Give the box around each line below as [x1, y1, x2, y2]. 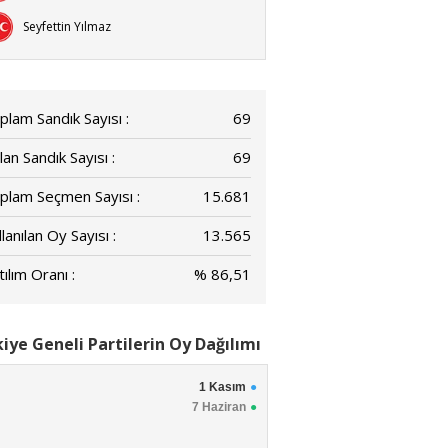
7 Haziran [192, 400, 246, 414]
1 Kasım [199, 380, 246, 394]
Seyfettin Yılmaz [23, 18, 111, 35]
